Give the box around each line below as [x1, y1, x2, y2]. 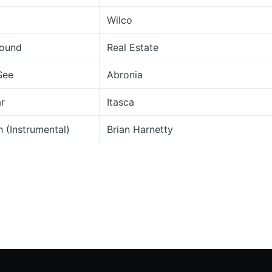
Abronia [107, 69, 143, 81]
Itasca [107, 96, 134, 108]
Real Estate [107, 41, 158, 53]
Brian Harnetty [107, 123, 173, 135]
